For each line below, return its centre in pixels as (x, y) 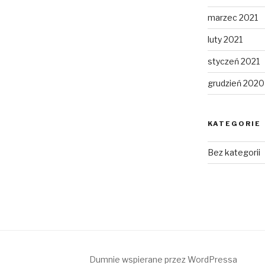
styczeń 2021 (233, 62)
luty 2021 (225, 40)
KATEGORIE (234, 124)
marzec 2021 (232, 18)
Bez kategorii (234, 153)
